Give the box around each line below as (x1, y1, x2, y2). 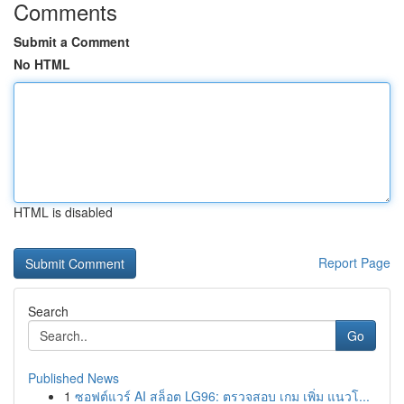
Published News (28, 369, 119, 387)
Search (28, 302, 69, 320)
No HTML (14, 55, 70, 73)
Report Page (318, 253, 390, 271)
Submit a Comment (14, 32, 130, 50)
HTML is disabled (14, 203, 113, 221)
